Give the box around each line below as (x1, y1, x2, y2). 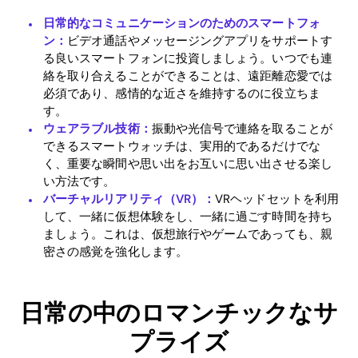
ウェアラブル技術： (43, 120, 152, 137)
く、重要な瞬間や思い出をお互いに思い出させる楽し (43, 155, 332, 172)
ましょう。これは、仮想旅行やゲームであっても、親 (43, 225, 332, 242)
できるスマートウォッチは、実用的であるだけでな (43, 137, 320, 154)
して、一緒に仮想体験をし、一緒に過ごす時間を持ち (43, 208, 332, 225)
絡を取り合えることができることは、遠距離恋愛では (43, 67, 332, 84)
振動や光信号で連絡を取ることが (151, 120, 332, 137)
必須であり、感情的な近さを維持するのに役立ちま (43, 85, 320, 101)
